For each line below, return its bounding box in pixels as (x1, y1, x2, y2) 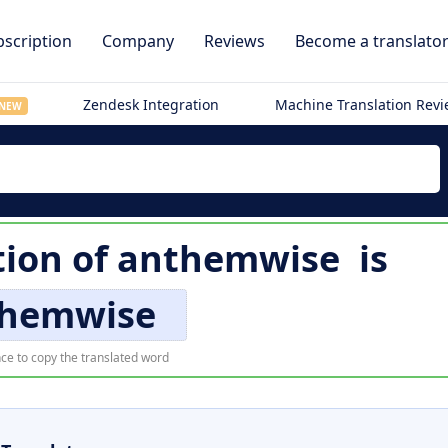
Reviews (204, 30, 265, 52)
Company (102, 30, 174, 52)
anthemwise (116, 234, 340, 283)
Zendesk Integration (83, 95, 220, 114)
